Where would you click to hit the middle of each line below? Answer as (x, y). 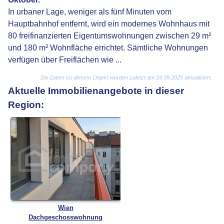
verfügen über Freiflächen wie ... (65, 60)
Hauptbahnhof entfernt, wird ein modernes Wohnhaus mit (109, 24)
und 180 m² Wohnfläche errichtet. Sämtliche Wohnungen (108, 48)
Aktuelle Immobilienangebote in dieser (96, 91)
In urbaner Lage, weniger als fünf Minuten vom (90, 12)
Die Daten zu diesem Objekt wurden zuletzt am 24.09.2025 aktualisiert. (126, 78)
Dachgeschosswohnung (66, 217)
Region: (26, 105)
